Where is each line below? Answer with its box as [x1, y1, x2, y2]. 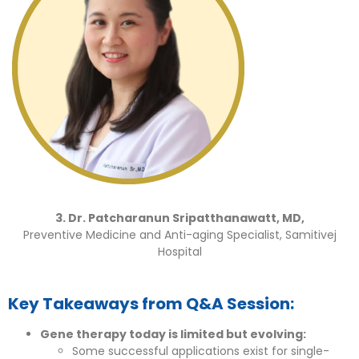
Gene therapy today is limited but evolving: [40, 326, 306, 343]
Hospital [157, 243, 202, 260]
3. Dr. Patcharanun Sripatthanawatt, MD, [54, 209, 305, 226]
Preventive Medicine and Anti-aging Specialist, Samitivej [22, 226, 337, 243]
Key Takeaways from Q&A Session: [8, 292, 294, 316]
